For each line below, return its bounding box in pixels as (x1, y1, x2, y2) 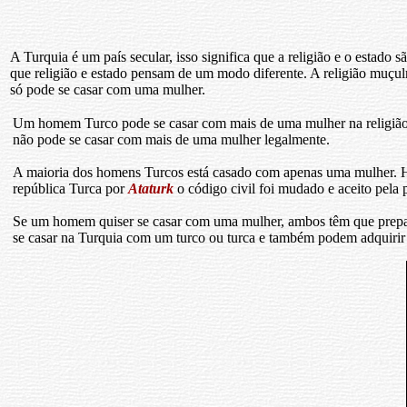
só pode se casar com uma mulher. (10, 82, 205, 97)
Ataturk (128, 181, 174, 196)
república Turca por (13, 181, 128, 196)
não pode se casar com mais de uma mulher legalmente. (13, 132, 330, 147)
